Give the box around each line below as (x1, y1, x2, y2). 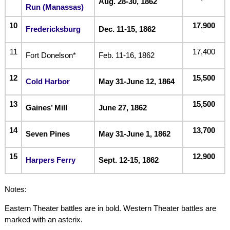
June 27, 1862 (98, 103, 147, 112)
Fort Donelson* (25, 50, 76, 60)
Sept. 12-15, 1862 (98, 155, 159, 164)
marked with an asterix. (4, 215, 83, 224)
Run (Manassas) (25, 2, 84, 11)
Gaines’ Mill (25, 103, 67, 112)
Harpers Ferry (25, 155, 75, 164)
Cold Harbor (25, 76, 70, 86)
